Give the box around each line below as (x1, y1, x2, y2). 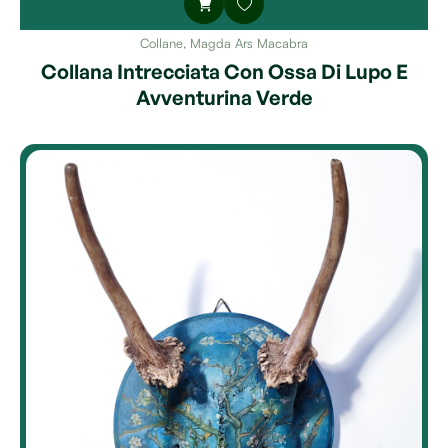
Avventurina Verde (135, 85, 313, 111)
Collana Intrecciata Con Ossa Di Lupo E (40, 59, 408, 85)
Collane (140, 35, 183, 52)
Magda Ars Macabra (190, 35, 308, 52)
